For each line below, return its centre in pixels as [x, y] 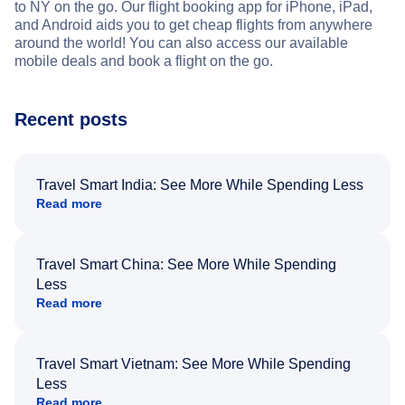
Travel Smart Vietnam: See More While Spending [193, 363]
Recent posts [71, 119]
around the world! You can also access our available [181, 42]
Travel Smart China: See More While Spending [186, 264]
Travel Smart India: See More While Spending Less [200, 184]
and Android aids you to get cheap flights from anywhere [193, 24]
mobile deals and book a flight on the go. [144, 61]
